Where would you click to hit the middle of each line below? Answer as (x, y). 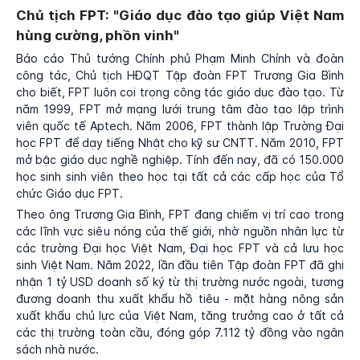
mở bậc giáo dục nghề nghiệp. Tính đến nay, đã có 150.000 (180, 160)
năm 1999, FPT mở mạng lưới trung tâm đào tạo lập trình (180, 109)
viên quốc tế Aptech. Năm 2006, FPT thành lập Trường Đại (180, 126)
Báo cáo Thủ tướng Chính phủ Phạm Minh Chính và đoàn (180, 59)
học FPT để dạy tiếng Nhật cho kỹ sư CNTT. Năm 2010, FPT (180, 143)
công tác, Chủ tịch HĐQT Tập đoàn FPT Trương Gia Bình (180, 76)
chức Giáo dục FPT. (70, 194)
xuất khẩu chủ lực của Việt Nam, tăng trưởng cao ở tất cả (180, 316)
